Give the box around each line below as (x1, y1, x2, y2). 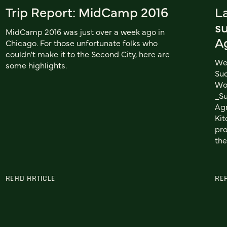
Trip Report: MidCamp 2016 (5, 3, 168, 21)
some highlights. (5, 59, 67, 71)
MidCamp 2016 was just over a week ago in (5, 26, 165, 37)
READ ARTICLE (5, 174, 56, 183)
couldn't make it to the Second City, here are (5, 48, 170, 60)
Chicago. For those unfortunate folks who (5, 37, 158, 49)
